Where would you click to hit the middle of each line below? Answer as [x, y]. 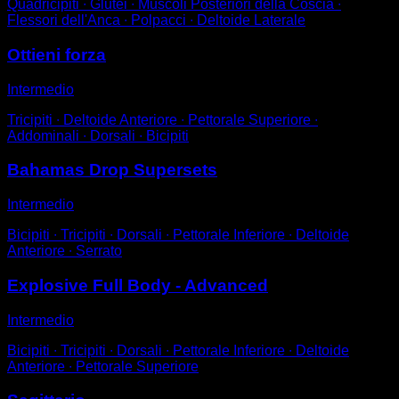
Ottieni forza [57, 54]
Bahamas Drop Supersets [112, 170]
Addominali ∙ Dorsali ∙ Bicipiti [98, 135]
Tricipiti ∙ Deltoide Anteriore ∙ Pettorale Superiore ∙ [163, 119]
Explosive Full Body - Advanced [138, 285]
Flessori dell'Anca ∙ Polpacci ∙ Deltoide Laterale [156, 20]
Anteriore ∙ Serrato [65, 251]
